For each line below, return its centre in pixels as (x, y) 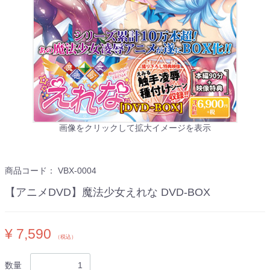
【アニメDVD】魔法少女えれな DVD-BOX (108, 193)
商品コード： (31, 171)
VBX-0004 (77, 171)
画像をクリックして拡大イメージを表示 (135, 128)
